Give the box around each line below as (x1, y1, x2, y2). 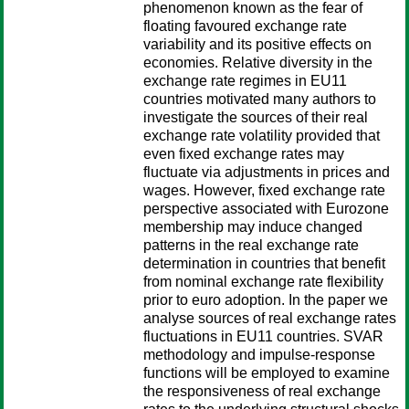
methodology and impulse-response (143, 347, 375, 362)
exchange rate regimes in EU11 (143, 73, 347, 89)
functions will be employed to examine (143, 365, 390, 381)
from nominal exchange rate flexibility (143, 274, 383, 289)
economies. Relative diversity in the (143, 55, 372, 70)
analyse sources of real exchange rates (143, 310, 396, 326)
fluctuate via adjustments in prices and (143, 164, 390, 180)
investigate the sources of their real (143, 110, 368, 125)
